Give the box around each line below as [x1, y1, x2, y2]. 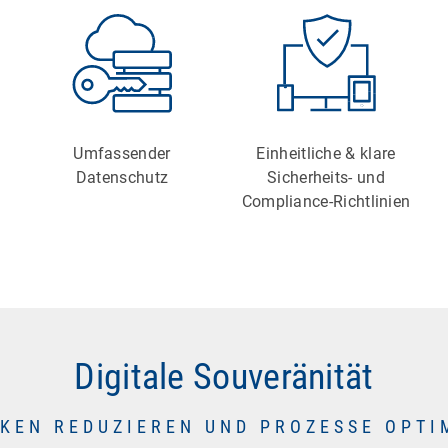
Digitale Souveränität [74, 356, 374, 399]
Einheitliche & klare [256, 144, 396, 164]
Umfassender [73, 144, 171, 164]
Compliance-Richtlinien [241, 192, 411, 212]
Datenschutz [75, 168, 169, 188]
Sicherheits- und [267, 168, 385, 188]
